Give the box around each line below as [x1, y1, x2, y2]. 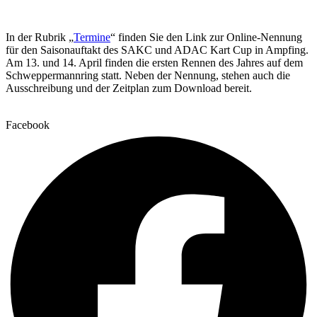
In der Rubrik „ [6, 30, 74, 43]
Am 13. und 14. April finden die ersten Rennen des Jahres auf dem [6, 56, 303, 69]
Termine [74, 30, 110, 43]
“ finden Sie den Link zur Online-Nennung [110, 30, 302, 43]
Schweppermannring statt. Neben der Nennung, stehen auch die [6, 69, 290, 81]
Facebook [6, 118, 50, 131]
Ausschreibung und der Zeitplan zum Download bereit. [6, 81, 252, 94]
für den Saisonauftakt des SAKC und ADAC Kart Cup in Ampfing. [6, 43, 309, 56]
